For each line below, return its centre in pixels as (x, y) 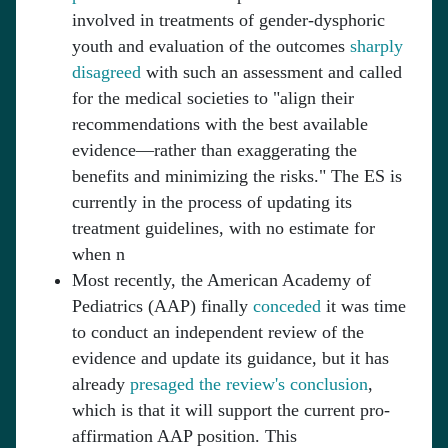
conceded (287, 306)
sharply (376, 46)
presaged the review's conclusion (249, 384)
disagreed (106, 72)
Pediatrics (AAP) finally (162, 306)
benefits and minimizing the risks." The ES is (237, 176)
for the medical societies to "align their (213, 98)
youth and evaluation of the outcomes (211, 46)
